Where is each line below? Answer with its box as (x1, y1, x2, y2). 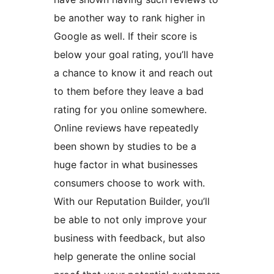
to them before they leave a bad (54, 85, 204, 98)
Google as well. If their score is (54, 30, 197, 43)
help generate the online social (54, 250, 196, 263)
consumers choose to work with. (54, 177, 205, 190)
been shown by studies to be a (54, 140, 196, 153)
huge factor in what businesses (54, 158, 198, 171)
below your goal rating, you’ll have (54, 48, 213, 61)
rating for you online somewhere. (54, 103, 207, 116)
